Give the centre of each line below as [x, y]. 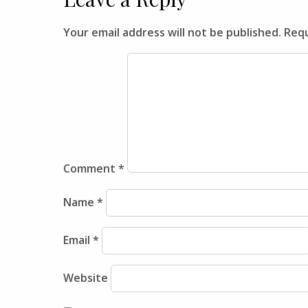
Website [86, 278]
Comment [91, 168]
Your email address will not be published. [172, 32]
